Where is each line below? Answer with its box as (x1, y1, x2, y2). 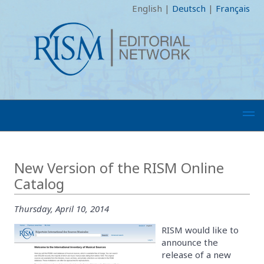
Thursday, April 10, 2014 (14, 202, 109, 214)
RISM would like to (161, 223, 239, 236)
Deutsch (172, 2, 206, 14)
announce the (161, 236, 218, 248)
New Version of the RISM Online (14, 158, 224, 177)
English (132, 2, 162, 14)
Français (216, 2, 250, 14)
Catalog (14, 174, 64, 193)
